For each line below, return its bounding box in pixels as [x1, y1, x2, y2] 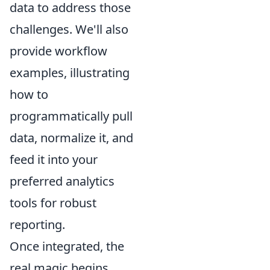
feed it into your [10, 151, 98, 168]
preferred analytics [10, 172, 115, 189]
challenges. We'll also [10, 20, 128, 37]
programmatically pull [10, 107, 133, 124]
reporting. [10, 216, 65, 233]
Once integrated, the [10, 237, 124, 254]
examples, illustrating [10, 64, 130, 81]
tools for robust [10, 194, 96, 211]
